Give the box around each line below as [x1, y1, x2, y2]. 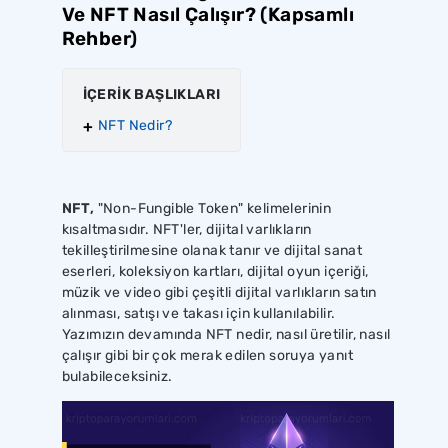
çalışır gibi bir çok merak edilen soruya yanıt [61, 346, 353, 364]
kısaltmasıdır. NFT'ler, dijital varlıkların [61, 220, 312, 238]
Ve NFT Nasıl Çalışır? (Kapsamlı [61, 2, 354, 26]
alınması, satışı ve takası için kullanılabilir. [61, 304, 336, 322]
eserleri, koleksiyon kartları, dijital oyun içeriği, [61, 262, 369, 280]
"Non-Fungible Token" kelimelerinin [97, 199, 332, 217]
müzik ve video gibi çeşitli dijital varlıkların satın [61, 283, 377, 301]
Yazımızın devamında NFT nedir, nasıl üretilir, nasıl [61, 325, 391, 343]
